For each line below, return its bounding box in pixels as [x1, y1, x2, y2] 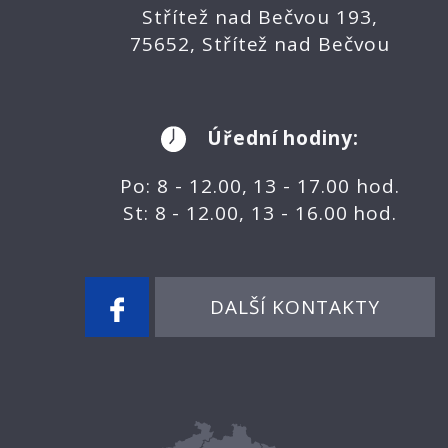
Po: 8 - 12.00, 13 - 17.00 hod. [120, 173, 400, 200]
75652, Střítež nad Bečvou [130, 30, 390, 57]
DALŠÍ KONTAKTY [210, 294, 380, 321]
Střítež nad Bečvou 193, [142, 3, 378, 30]
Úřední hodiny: [206, 124, 360, 151]
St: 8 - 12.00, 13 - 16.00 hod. [122, 200, 398, 227]
